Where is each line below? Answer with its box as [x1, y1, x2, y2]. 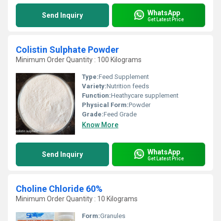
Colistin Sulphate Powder [16, 44, 119, 55]
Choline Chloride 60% [16, 184, 103, 194]
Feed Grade [104, 110, 137, 118]
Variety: [82, 82, 107, 90]
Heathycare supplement [111, 92, 179, 99]
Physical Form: [82, 101, 129, 109]
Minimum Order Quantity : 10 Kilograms [16, 195, 138, 203]
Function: [82, 92, 111, 99]
